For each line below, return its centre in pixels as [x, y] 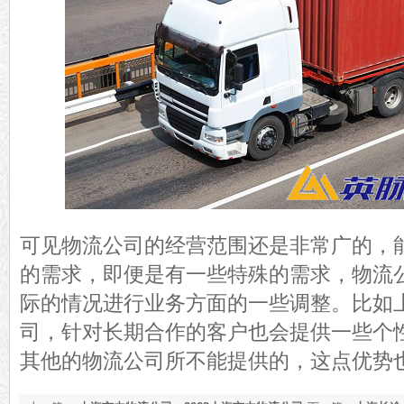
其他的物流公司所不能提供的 [155, 361]
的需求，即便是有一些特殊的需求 [175, 274]
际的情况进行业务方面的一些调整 [175, 303]
